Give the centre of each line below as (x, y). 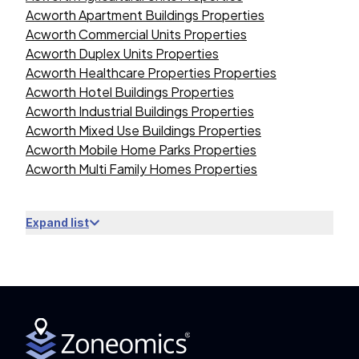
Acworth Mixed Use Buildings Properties (143, 130)
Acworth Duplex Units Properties (122, 53)
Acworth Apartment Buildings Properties (145, 15)
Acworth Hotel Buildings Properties (130, 92)
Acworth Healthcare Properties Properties (151, 73)
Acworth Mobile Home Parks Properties (141, 149)
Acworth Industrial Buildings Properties (140, 111)
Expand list (57, 222)
